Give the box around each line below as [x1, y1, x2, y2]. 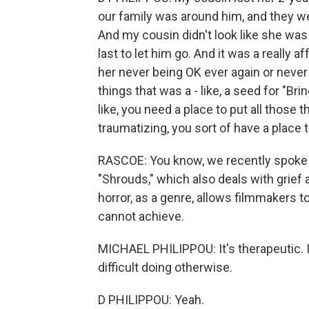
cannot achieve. [98, 209, 184, 224]
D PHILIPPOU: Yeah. [98, 292, 204, 308]
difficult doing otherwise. [98, 260, 232, 275]
